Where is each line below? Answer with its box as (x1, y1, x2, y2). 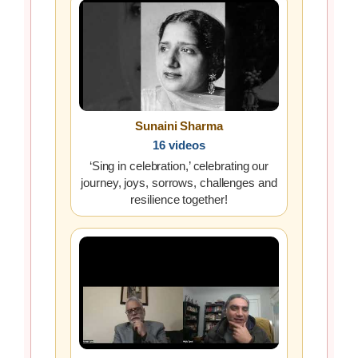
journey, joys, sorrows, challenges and (81, 176, 277, 190)
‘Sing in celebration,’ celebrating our (89, 159, 269, 173)
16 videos (153, 138, 205, 153)
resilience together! (130, 193, 228, 207)
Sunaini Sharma (135, 119, 223, 133)
